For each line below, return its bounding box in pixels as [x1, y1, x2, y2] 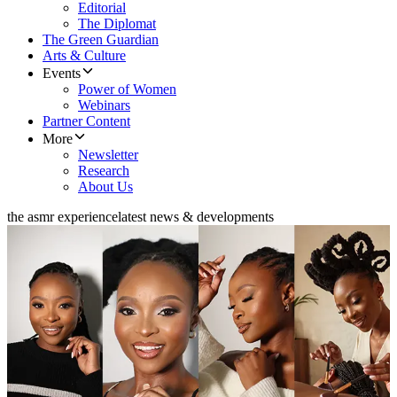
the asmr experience [7, 209, 118, 225]
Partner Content [43, 113, 130, 129]
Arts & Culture [43, 48, 126, 64]
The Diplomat [78, 16, 156, 32]
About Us [78, 179, 133, 195]
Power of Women [78, 82, 176, 97]
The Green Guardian [43, 32, 159, 48]
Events [43, 66, 81, 82]
